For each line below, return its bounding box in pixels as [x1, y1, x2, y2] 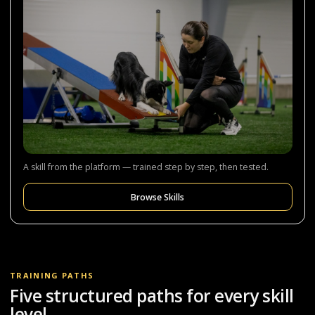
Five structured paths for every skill [10, 283, 294, 307]
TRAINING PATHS [10, 270, 94, 281]
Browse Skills [131, 191, 184, 203]
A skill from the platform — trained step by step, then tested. [22, 161, 269, 174]
